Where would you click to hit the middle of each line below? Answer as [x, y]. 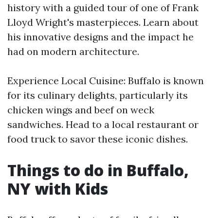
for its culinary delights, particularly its [98, 95]
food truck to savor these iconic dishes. [98, 139]
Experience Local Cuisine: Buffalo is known [106, 81]
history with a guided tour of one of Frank [103, 8]
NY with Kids [58, 189]
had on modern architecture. [73, 51]
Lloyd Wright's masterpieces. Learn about [103, 22]
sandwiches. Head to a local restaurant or [103, 124]
